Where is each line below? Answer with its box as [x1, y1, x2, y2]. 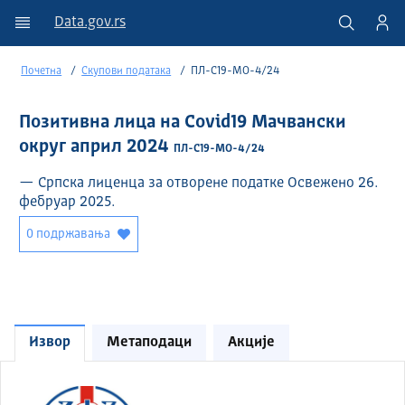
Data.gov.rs [54, 15, 126, 30]
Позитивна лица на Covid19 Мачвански [19, 114, 347, 133]
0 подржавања [26, 228, 111, 241]
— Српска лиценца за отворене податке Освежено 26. [19, 176, 379, 192]
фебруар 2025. [19, 195, 116, 211]
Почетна [21, 66, 62, 78]
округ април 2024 [19, 138, 174, 157]
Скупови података [81, 66, 172, 78]
